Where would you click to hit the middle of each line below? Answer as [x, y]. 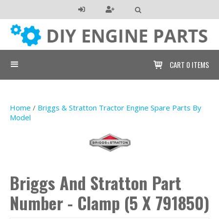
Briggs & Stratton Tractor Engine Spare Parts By [120, 107]
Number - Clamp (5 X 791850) [109, 202]
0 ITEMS [198, 64]
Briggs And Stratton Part [96, 182]
